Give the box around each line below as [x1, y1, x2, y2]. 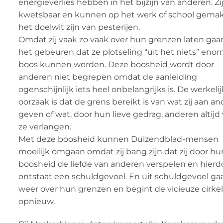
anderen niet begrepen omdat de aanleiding [18, 72, 197, 82]
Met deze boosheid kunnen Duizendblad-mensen [18, 134, 219, 144]
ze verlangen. [18, 121, 71, 131]
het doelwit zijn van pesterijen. [18, 22, 140, 32]
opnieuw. [18, 196, 55, 206]
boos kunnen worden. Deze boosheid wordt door [18, 59, 214, 69]
